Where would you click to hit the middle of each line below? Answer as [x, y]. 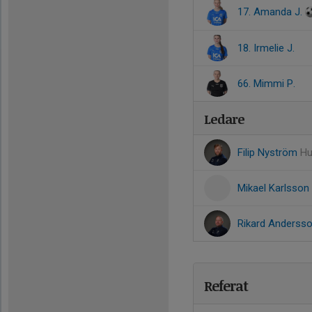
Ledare [224, 119]
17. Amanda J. [271, 12]
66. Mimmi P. [266, 84]
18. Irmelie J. [266, 48]
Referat [226, 286]
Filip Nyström [269, 153]
